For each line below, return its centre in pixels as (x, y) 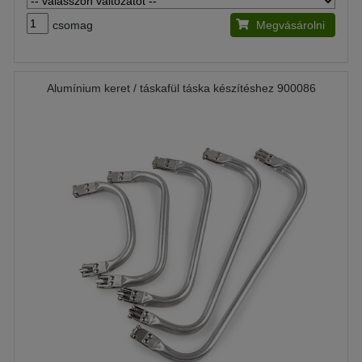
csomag (73, 25)
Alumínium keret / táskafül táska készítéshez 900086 (181, 88)
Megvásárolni (290, 25)
